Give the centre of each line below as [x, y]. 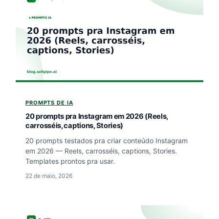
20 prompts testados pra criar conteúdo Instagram [107, 141]
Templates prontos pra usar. [70, 161]
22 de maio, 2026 [49, 176]
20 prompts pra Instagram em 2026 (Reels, [97, 117]
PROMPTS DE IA [49, 103]
